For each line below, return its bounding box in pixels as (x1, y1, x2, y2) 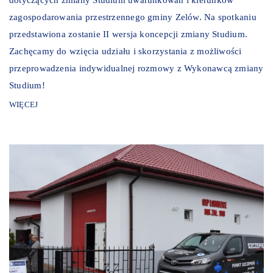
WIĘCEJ (9, 99, 38, 109)
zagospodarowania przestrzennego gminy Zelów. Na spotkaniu (9, 12, 257, 22)
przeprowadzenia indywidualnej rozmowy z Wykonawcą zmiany (9, 63, 264, 73)
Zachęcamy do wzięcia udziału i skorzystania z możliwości (9, 46, 242, 56)
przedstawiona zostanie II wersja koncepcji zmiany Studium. (9, 29, 248, 39)
